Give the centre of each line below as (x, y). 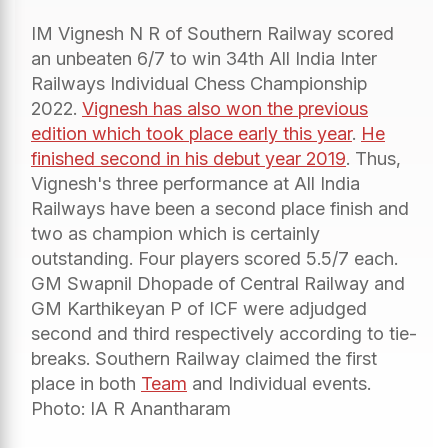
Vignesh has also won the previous (225, 108)
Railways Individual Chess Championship (199, 83)
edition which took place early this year (191, 133)
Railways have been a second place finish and (220, 208)
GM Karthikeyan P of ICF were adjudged (199, 308)
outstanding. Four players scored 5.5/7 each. (214, 258)
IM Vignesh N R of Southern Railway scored (212, 33)
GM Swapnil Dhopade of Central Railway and (218, 283)
